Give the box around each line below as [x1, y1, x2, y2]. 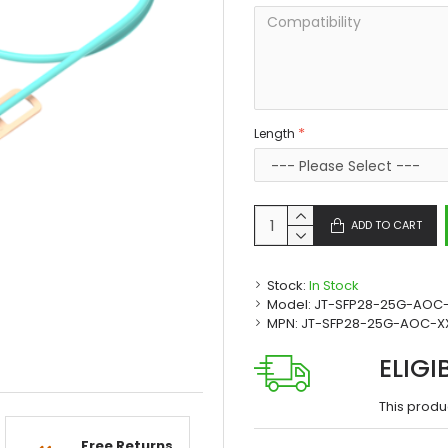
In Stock [309, 276, 359, 295]
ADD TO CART [351, 217, 422, 233]
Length [254, 125, 295, 142]
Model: [267, 295, 311, 314]
